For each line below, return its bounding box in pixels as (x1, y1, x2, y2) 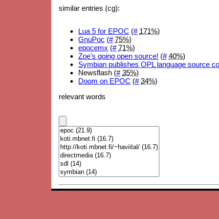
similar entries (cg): (59, 3, 120, 12)
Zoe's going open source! (78, 51, 159, 60)
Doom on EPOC (78, 76, 131, 85)
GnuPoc (78, 35, 105, 44)
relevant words (59, 92, 106, 101)
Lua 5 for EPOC (78, 26, 130, 35)
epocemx (78, 43, 109, 52)
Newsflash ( (78, 68, 117, 77)
